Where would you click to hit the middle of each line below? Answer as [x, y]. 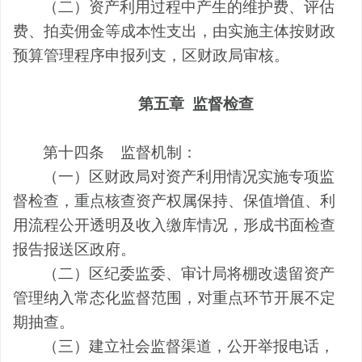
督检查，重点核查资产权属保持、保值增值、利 [174, 200]
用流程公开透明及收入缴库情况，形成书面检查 [174, 225]
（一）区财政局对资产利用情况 [151, 176]
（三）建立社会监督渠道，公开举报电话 [181, 346]
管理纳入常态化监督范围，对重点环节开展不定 [174, 297]
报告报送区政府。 [74, 249]
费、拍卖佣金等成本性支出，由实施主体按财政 [174, 31]
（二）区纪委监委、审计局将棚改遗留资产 [189, 273]
